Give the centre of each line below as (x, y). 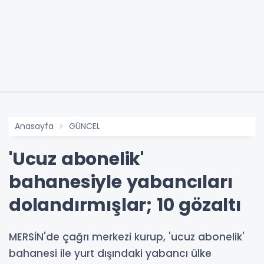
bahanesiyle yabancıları (121, 182)
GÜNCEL (85, 126)
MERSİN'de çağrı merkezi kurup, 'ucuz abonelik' (127, 237)
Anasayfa (34, 126)
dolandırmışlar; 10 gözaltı (125, 205)
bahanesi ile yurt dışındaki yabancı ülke (110, 253)
